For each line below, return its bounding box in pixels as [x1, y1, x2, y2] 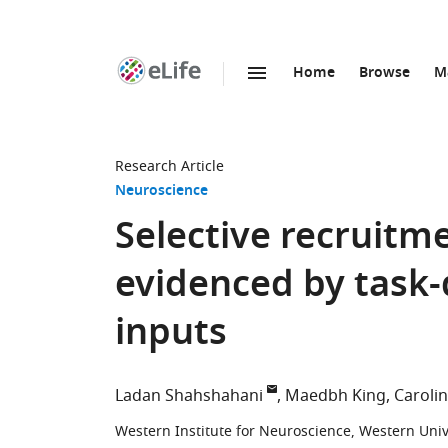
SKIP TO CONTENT [170, 84, 293, 105]
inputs [115, 306, 227, 365]
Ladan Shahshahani [115, 384, 263, 408]
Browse [359, 62, 410, 85]
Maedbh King [285, 384, 386, 408]
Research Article [115, 156, 224, 177]
